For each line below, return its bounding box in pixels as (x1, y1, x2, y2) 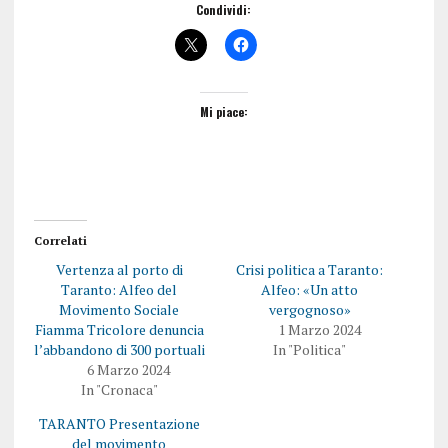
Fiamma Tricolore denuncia (34, 319, 204, 339)
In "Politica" (273, 339, 347, 359)
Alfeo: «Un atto (261, 279, 359, 299)
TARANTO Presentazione (38, 413, 200, 433)
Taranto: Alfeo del (61, 279, 178, 299)
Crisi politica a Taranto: (236, 259, 384, 279)
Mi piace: (199, 102, 248, 120)
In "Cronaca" (80, 379, 158, 399)
